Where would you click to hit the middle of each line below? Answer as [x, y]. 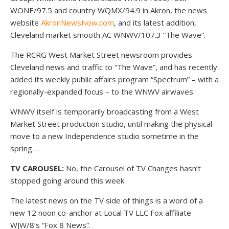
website [26, 22]
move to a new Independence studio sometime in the [105, 136]
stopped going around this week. [68, 180]
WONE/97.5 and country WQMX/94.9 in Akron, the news [109, 10]
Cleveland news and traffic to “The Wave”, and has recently [114, 67]
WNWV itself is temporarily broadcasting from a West [105, 111]
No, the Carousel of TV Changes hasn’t [132, 168]
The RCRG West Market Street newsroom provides [101, 55]
